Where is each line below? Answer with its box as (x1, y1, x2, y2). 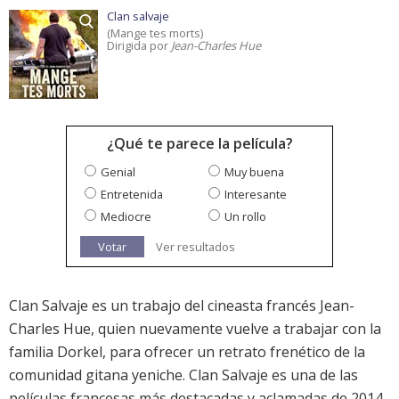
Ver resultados (156, 239, 235, 256)
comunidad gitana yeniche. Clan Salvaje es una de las (9, 365, 358, 386)
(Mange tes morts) (107, 25, 203, 42)
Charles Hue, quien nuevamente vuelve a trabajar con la (9, 319, 381, 339)
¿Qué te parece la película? (106, 134, 293, 154)
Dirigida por (107, 37, 171, 54)
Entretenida (101, 186, 163, 203)
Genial (101, 164, 135, 181)
